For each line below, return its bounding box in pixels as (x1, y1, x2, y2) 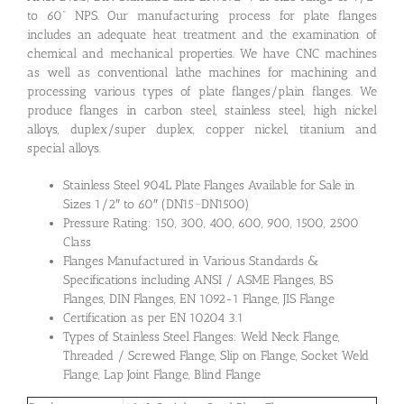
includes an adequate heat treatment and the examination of (27, 26, 377, 42)
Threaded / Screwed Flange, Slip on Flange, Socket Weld (63, 347, 369, 363)
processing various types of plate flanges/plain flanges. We (27, 83, 377, 99)
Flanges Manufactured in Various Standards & (63, 252, 318, 269)
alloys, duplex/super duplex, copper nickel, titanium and (27, 121, 377, 137)
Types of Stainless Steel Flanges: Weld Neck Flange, (63, 328, 340, 344)
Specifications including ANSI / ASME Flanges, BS (63, 271, 333, 288)
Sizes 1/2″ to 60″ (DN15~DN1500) (63, 196, 250, 212)
